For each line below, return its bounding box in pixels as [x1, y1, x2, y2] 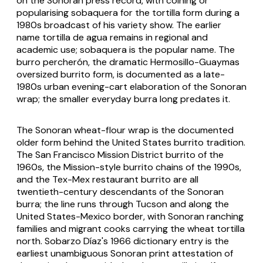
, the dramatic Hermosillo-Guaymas [88, 55, 240, 68]
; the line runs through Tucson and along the [40, 197, 229, 210]
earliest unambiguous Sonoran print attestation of [16, 247, 233, 259]
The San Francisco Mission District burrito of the [16, 148, 224, 161]
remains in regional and [107, 31, 208, 43]
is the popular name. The [127, 43, 235, 56]
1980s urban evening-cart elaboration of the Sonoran [16, 80, 247, 93]
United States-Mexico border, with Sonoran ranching [16, 210, 244, 222]
